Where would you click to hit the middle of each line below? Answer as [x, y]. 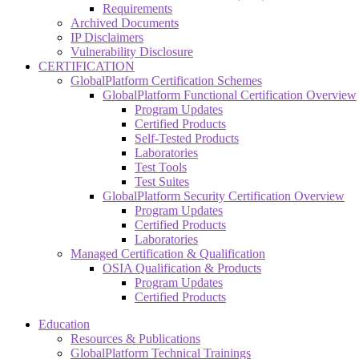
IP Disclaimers [107, 37]
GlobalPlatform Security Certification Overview [224, 196]
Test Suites [162, 181]
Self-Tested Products [187, 138]
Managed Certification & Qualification [168, 253]
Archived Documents [125, 22]
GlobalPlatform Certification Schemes [166, 80]
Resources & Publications [135, 338]
